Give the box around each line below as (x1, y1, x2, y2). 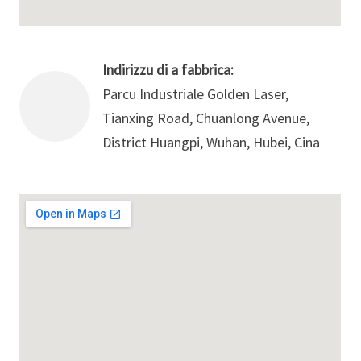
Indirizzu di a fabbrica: (102, 60, 234, 80)
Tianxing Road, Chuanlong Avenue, (102, 109, 310, 128)
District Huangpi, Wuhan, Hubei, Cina (102, 133, 321, 152)
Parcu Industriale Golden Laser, (102, 85, 289, 104)
